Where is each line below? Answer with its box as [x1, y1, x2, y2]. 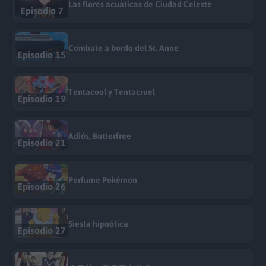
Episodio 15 [17, 49, 66, 61]
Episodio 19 [17, 93, 66, 104]
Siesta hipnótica [68, 219, 128, 229]
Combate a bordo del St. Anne [68, 43, 179, 53]
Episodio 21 [17, 137, 66, 148]
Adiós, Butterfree [68, 131, 131, 141]
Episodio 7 [20, 5, 64, 17]
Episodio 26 [17, 181, 66, 192]
